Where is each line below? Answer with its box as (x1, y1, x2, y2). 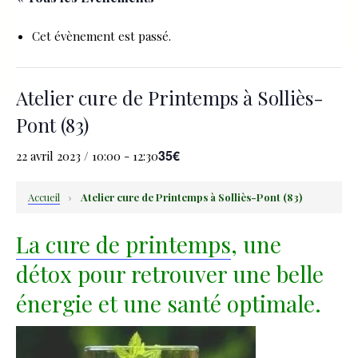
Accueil (28, 190, 60, 204)
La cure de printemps (16, 229, 231, 259)
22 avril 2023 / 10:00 (16, 148, 121, 164)
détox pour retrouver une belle (16, 259, 324, 288)
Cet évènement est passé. (32, 28, 171, 44)
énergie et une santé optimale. (16, 288, 321, 318)
